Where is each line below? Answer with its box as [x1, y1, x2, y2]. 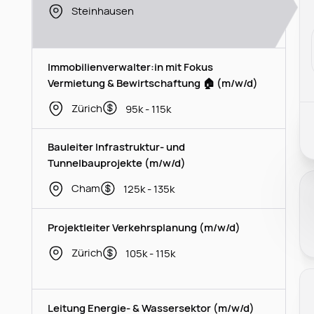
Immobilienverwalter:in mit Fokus [48, 59, 214, 74]
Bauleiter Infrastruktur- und [48, 139, 186, 154]
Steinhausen [71, 3, 134, 18]
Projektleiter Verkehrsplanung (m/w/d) [48, 220, 241, 235]
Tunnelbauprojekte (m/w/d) [48, 156, 186, 170]
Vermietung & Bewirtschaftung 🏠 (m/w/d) [48, 75, 259, 90]
